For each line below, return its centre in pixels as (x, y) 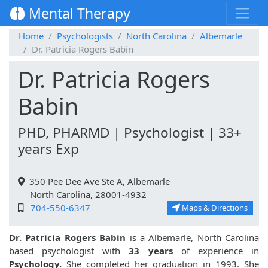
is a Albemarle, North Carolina (192, 238)
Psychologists (85, 36)
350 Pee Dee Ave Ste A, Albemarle (97, 182)
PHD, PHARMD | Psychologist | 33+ (130, 133)
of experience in (216, 251)
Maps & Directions (214, 208)
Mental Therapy (78, 13)
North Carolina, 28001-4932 (82, 195)
